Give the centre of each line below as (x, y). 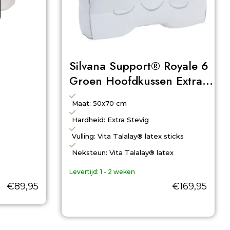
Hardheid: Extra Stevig (110, 119)
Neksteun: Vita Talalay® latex (122, 152)
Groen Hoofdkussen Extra (136, 81)
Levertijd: (84, 171)
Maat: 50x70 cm (99, 103)
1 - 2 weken (117, 171)
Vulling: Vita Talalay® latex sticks (128, 136)
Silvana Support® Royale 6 (139, 66)
